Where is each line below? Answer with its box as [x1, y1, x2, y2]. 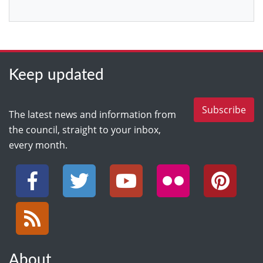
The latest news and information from [9, 107, 176, 121]
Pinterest [196, 162, 237, 176]
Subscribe [202, 103, 246, 116]
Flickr [149, 162, 172, 176]
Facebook [8, 162, 50, 176]
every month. [9, 138, 68, 151]
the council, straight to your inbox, [9, 123, 161, 136]
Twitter [55, 162, 86, 176]
